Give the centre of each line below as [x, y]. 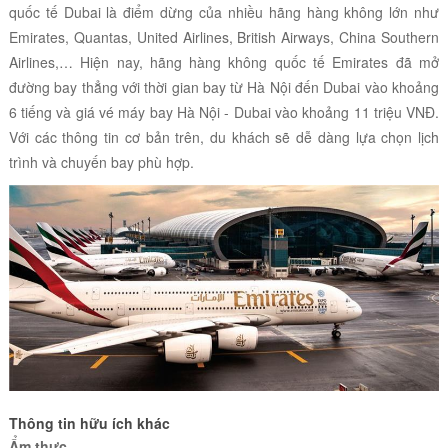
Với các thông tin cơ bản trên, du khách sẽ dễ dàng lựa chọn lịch [224, 137]
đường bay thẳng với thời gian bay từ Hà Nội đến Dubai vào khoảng [224, 87]
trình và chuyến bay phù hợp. [101, 162]
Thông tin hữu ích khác [89, 423]
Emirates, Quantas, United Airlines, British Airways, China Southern [224, 37]
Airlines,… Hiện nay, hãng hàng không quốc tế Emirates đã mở [224, 62]
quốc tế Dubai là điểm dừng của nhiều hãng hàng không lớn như [224, 12]
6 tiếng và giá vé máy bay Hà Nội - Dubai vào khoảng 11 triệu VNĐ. [224, 112]
